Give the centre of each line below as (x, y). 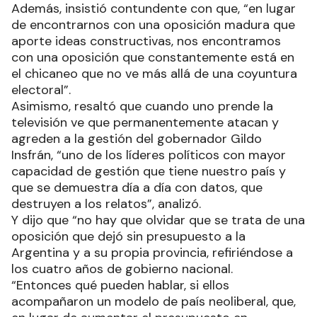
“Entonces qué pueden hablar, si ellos (120, 285)
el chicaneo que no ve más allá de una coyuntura (154, 73)
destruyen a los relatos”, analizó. (106, 203)
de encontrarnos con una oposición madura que (153, 24)
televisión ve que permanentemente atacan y (145, 122)
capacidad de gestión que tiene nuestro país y (149, 171)
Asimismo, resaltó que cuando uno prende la (142, 106)
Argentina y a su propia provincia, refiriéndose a (152, 252)
